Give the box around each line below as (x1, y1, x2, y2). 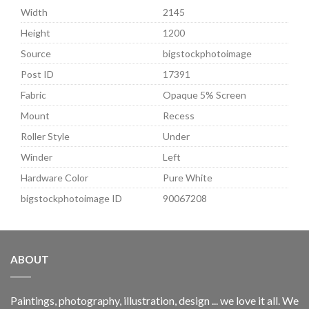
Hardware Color (21, 172, 88, 184)
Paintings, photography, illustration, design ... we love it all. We (10, 294, 299, 308)
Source (21, 48, 51, 60)
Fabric (21, 89, 46, 101)
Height (21, 27, 50, 39)
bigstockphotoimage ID (21, 192, 122, 205)
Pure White (163, 172, 212, 184)
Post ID (21, 68, 54, 81)
